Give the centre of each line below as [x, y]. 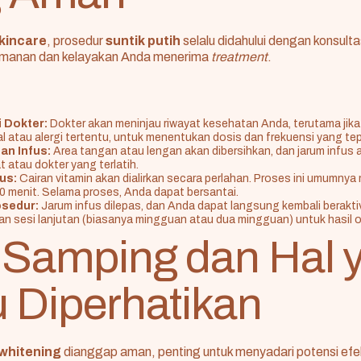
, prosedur [76, 41]
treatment [239, 57]
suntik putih [143, 41]
